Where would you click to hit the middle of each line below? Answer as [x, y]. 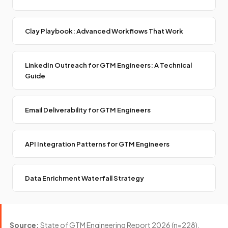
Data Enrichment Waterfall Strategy [84, 178]
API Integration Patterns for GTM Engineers [97, 144]
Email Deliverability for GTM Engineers [88, 110]
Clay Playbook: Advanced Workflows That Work [104, 31]
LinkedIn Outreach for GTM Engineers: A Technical [108, 65]
